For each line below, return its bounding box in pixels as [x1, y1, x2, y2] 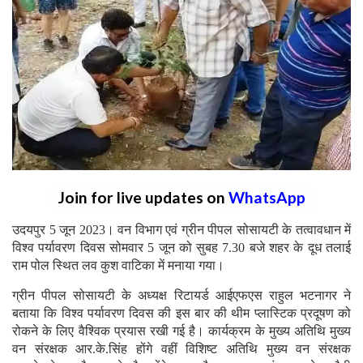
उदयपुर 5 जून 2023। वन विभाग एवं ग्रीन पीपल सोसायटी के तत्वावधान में [12, 222, 351, 237]
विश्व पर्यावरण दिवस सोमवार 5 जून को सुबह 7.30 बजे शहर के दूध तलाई [12, 240, 351, 254]
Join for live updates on [58, 187, 228, 207]
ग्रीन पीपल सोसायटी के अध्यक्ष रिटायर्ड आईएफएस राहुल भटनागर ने [12, 288, 351, 302]
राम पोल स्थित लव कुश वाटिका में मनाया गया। [12, 258, 224, 272]
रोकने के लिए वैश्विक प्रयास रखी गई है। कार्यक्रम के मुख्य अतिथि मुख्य [12, 323, 351, 338]
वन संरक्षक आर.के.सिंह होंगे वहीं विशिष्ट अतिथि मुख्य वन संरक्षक [12, 341, 351, 356]
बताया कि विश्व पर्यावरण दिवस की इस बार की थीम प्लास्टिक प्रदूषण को [12, 305, 351, 320]
